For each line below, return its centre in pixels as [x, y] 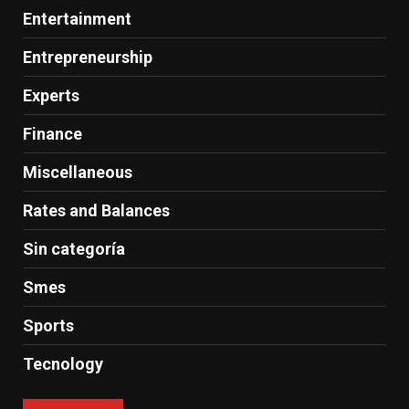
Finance [52, 134]
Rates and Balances [96, 211]
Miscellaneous [78, 173]
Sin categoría [74, 249]
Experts [51, 96]
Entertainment [77, 19]
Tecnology [63, 364]
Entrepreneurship [88, 58]
